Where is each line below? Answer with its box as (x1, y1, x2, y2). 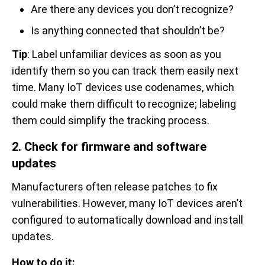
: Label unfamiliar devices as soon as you (27, 47, 221, 60)
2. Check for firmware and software (12, 139, 206, 154)
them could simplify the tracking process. (12, 114, 209, 127)
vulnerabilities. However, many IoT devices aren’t (12, 196, 243, 209)
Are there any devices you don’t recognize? (31, 2, 234, 15)
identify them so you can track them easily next (12, 64, 238, 77)
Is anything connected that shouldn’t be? (31, 24, 225, 37)
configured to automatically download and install (12, 213, 243, 226)
